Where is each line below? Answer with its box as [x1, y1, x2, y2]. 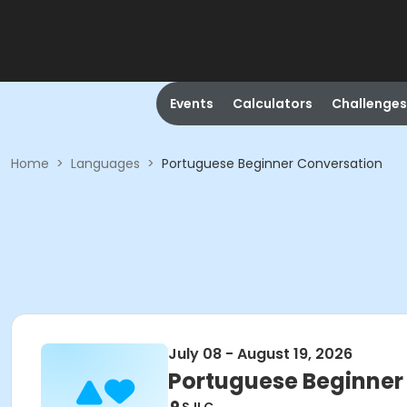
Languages [71, 154, 140, 173]
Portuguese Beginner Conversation [162, 154, 382, 173]
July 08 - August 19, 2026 [168, 343, 352, 364]
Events [169, 94, 213, 113]
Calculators [232, 94, 313, 113]
